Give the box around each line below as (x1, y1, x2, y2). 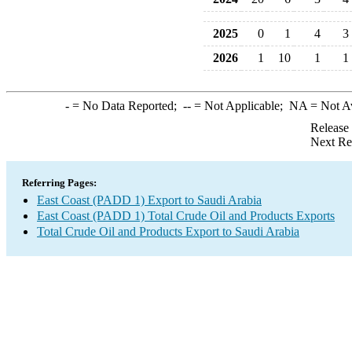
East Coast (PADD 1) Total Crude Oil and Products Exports (37, 209, 335, 222)
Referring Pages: (22, 177, 97, 189)
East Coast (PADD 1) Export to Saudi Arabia (37, 193, 262, 207)
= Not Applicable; (190, 99, 289, 112)
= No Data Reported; (68, 99, 183, 112)
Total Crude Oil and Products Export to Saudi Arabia (37, 225, 299, 238)
